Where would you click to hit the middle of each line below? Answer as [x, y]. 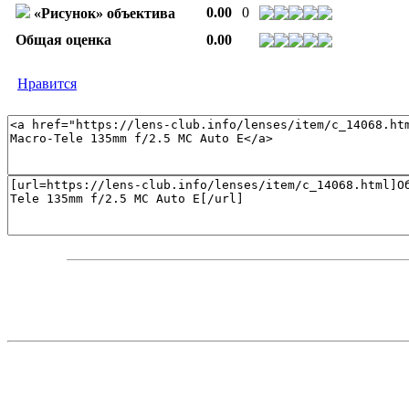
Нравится [47, 83]
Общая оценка [63, 39]
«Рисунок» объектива [105, 13]
